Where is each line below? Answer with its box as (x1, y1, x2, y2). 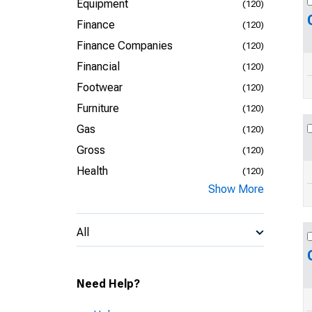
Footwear (77, 81, 123, 94)
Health (77, 164, 108, 178)
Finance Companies (77, 39, 173, 52)
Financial (77, 60, 120, 73)
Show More (208, 182, 264, 196)
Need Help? (77, 277, 140, 290)
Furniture (77, 102, 119, 115)
